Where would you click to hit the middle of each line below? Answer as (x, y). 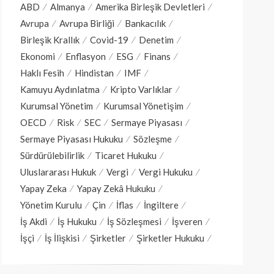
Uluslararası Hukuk (58, 172)
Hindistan (94, 73)
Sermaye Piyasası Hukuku (72, 139)
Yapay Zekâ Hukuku (116, 188)
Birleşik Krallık (50, 40)
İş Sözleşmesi (134, 221)
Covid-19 (109, 40)
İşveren (187, 221)
